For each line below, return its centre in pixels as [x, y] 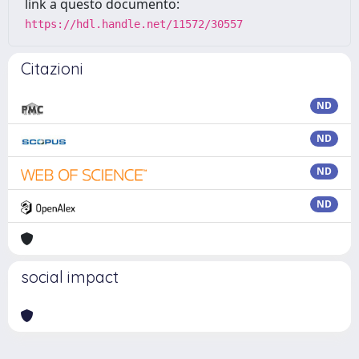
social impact [70, 277]
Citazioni [52, 69]
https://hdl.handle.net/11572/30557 [134, 24]
